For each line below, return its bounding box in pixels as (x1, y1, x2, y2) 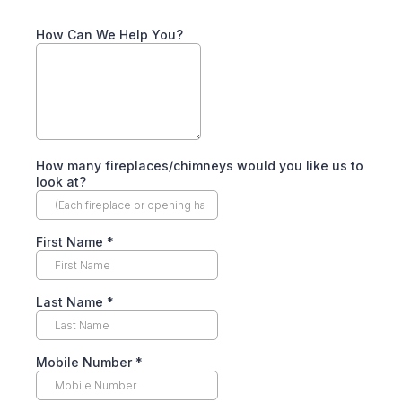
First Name (36, 234, 107, 249)
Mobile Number (36, 354, 135, 370)
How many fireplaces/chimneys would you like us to (36, 158, 363, 173)
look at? (36, 174, 86, 189)
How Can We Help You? (36, 27, 183, 42)
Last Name (36, 294, 107, 310)
